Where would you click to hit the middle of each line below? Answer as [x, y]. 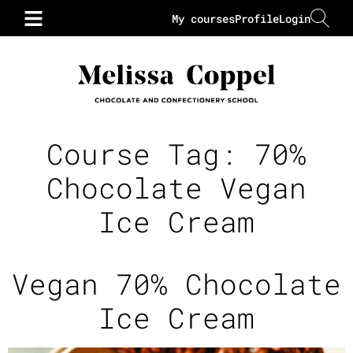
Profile [257, 18]
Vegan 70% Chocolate [176, 284]
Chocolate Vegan [176, 188]
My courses [203, 18]
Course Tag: [150, 154]
